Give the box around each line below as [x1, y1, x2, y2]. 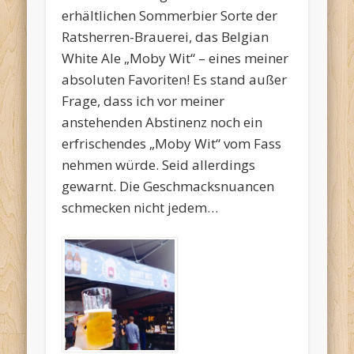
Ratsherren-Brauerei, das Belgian [62, 27, 269, 46]
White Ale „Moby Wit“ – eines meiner [62, 48, 289, 67]
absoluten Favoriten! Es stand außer [62, 70, 288, 88]
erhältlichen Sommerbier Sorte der [62, 6, 278, 24]
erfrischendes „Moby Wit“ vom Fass [62, 134, 282, 153]
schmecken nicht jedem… [62, 198, 219, 217]
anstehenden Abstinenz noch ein [62, 112, 263, 131]
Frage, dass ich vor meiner [62, 91, 225, 110]
